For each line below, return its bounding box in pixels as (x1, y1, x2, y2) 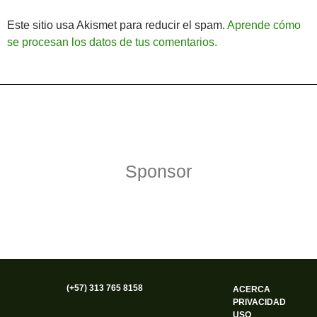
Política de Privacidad (7, 97, 91, 108)
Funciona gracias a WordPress (93, 97, 211, 108)
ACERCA (233, 284, 270, 294)
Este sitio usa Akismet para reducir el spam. (7, 18, 227, 31)
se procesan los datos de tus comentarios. (7, 35, 217, 48)
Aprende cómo (227, 18, 301, 31)
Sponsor (125, 161, 192, 181)
